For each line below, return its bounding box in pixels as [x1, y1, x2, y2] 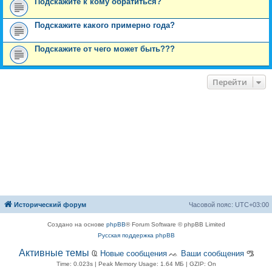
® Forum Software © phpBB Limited [125, 221, 225, 228]
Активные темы [18, 248, 89, 259]
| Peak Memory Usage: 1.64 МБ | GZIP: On [92, 260, 216, 268]
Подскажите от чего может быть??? [35, 44, 175, 54]
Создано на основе [47, 221, 106, 228]
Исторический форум [14, 201, 86, 209]
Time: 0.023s [56, 260, 93, 268]
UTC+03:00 [235, 201, 269, 209]
